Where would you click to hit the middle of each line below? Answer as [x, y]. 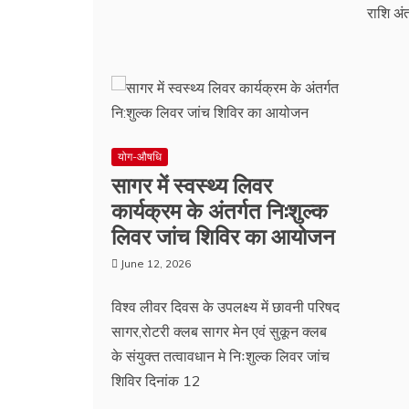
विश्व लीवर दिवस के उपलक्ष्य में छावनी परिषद [225, 307]
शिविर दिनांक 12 [156, 381]
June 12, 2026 [156, 263]
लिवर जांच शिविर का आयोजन [223, 235]
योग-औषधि [140, 157]
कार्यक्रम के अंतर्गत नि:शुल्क [220, 209]
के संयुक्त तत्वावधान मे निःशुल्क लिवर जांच [220, 356]
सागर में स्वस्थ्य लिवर [192, 184]
